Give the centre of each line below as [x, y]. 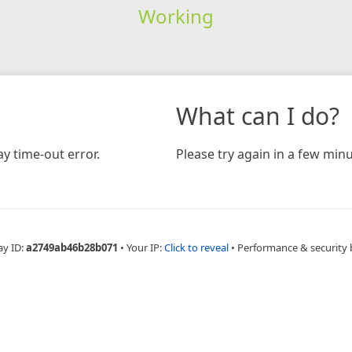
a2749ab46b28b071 [71, 247]
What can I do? [258, 115]
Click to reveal [196, 247]
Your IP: [145, 247]
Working [176, 16]
